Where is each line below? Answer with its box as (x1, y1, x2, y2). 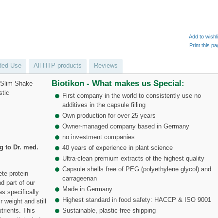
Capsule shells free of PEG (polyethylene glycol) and (62, 165, 212, 173)
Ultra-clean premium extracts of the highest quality (62, 154, 205, 162)
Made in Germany (62, 185, 113, 193)
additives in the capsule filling (62, 101, 146, 109)
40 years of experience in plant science (62, 144, 173, 151)
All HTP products (34, 61, 82, 69)
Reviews (94, 61, 118, 69)
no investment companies (62, 133, 135, 141)
